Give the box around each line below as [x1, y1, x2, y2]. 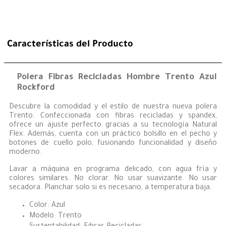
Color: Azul [29, 202, 65, 210]
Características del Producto [7, 40, 133, 50]
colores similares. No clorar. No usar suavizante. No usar [9, 175, 217, 184]
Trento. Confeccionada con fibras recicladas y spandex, [9, 112, 217, 121]
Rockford [17, 83, 55, 93]
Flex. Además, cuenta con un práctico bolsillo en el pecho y [9, 131, 217, 139]
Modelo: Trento [29, 212, 82, 221]
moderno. [9, 149, 42, 157]
